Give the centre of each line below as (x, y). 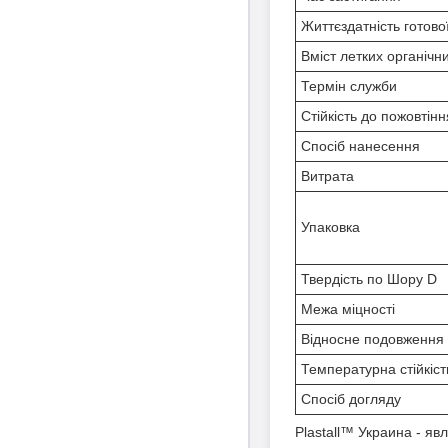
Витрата (327, 175)
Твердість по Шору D (369, 278)
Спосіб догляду (351, 398)
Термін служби (349, 85)
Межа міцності (348, 308)
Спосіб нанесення (360, 145)
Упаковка (330, 226)
